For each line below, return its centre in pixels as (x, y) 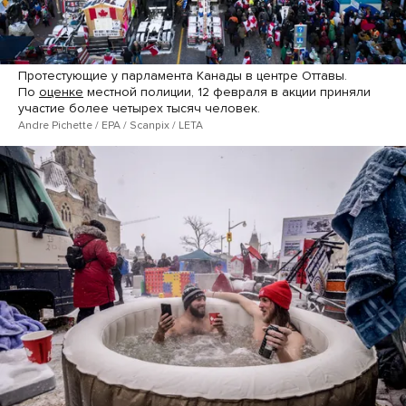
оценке (61, 92)
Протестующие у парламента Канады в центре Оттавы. (183, 75)
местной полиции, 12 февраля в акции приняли (227, 92)
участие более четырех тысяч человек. (139, 108)
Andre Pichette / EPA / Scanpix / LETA (111, 125)
